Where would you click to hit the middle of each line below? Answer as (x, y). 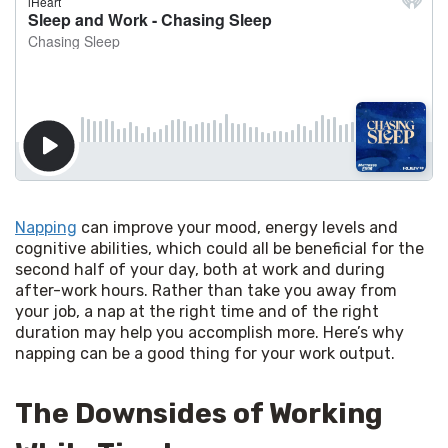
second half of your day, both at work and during (200, 269)
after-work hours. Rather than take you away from (206, 290)
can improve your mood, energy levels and (237, 227)
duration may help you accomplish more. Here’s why (209, 332)
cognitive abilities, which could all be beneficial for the (219, 248)
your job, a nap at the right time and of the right (197, 311)
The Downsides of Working (199, 413)
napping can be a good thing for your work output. (205, 353)
